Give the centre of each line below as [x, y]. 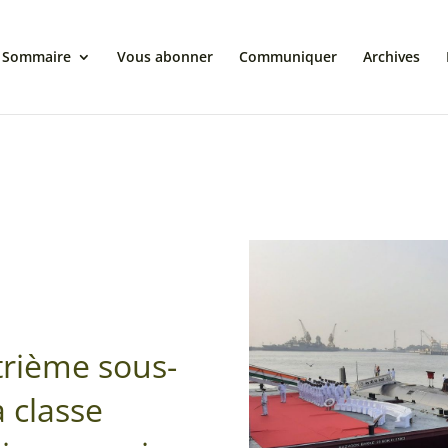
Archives [391, 56]
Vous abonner [164, 56]
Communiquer [287, 56]
